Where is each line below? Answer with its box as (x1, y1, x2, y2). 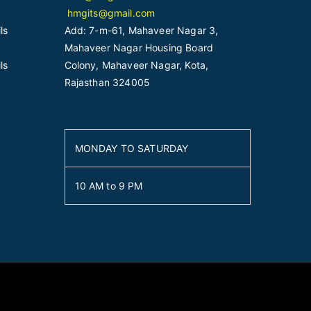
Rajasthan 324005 (64, 76, 151, 88)
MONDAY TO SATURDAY (74, 142, 189, 154)
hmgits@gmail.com (64, 7, 155, 19)
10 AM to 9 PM (74, 180, 143, 192)
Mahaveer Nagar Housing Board (64, 42, 213, 53)
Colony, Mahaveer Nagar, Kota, (64, 59, 209, 71)
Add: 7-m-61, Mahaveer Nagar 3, (64, 24, 219, 36)
